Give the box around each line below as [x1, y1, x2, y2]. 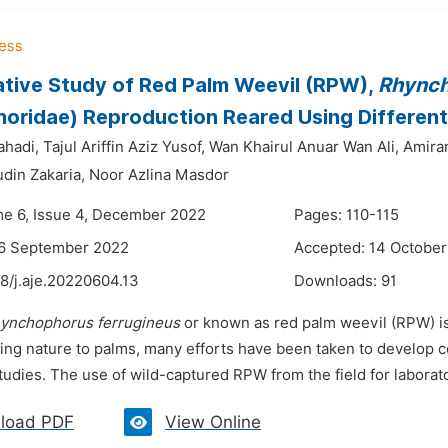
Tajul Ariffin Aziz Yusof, [43, 138, 205, 156]
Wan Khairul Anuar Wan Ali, [209, 138, 399, 156]
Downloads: [294, 272, 381, 290]
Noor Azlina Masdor [89, 166, 229, 184]
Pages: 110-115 [294, 206, 399, 224]
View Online [165, 412, 261, 432]
